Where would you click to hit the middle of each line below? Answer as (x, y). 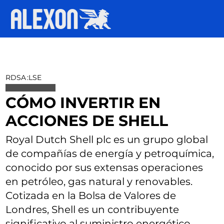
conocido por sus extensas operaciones (104, 167)
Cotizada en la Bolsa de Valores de (91, 195)
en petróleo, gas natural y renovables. (99, 181)
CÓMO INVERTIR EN (83, 102)
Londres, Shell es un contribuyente (92, 209)
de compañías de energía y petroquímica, (110, 153)
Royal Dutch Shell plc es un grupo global (107, 139)
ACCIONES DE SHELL (87, 120)
